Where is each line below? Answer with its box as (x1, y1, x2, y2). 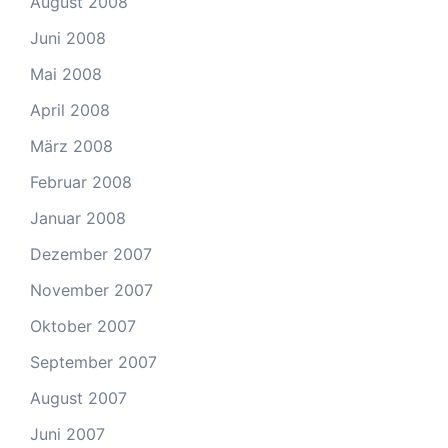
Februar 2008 (30, 172, 132, 192)
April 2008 (30, 100, 110, 120)
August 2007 (30, 388, 127, 408)
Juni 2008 (30, 28, 106, 48)
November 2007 (30, 280, 153, 300)
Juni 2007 (30, 424, 105, 444)
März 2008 (30, 136, 113, 156)
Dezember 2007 (30, 244, 152, 264)
